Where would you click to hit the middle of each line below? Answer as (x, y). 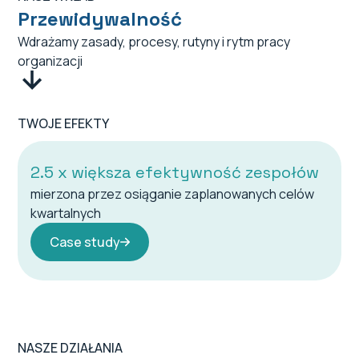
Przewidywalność (100, 19)
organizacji (50, 61)
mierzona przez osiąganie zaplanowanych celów (173, 194)
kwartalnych (66, 213)
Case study (85, 242)
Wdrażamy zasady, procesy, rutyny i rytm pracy (154, 42)
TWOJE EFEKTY (64, 123)
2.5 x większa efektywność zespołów (175, 172)
